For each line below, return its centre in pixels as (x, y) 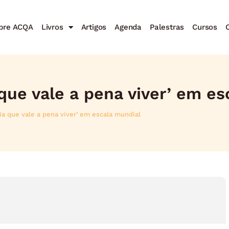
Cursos (205, 27)
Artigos (94, 27)
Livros (52, 27)
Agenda (128, 27)
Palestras (167, 27)
